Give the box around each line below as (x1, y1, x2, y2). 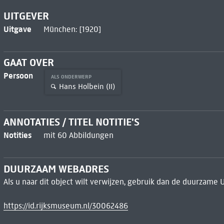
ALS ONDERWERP (50, 73, 93, 80)
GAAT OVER (3, 56, 54, 69)
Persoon (3, 70, 33, 81)
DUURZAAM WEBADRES (3, 162, 109, 175)
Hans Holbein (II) (58, 81, 115, 91)
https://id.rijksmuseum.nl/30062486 (3, 200, 128, 210)
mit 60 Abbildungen (43, 130, 113, 140)
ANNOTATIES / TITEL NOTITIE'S (3, 115, 139, 129)
